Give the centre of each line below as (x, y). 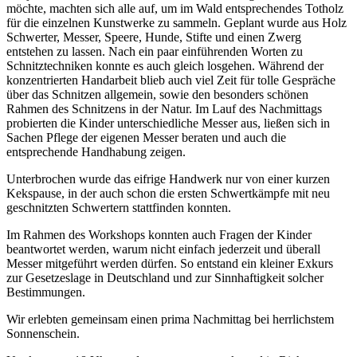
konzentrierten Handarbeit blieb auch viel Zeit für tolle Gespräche (171, 80)
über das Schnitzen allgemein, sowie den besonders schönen (157, 94)
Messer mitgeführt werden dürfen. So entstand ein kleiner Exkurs (170, 263)
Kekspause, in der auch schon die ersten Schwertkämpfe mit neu (168, 193)
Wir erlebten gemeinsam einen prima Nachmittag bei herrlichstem (170, 319)
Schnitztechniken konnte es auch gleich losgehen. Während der (165, 65)
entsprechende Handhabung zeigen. (96, 151)
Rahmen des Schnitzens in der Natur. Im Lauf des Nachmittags (164, 108)
